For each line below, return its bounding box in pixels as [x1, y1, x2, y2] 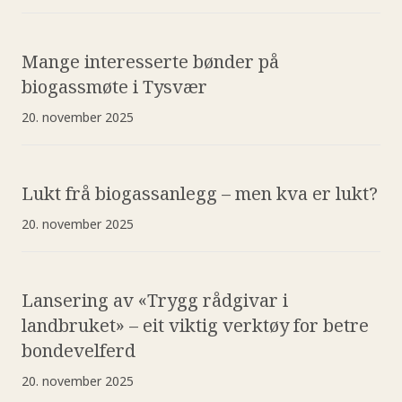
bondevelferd [22, 337, 135, 363]
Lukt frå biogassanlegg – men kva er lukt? [22, 180, 378, 205]
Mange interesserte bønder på [22, 48, 279, 74]
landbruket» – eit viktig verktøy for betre [22, 312, 369, 337]
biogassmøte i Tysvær [22, 74, 207, 99]
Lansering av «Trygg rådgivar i [22, 287, 288, 312]
